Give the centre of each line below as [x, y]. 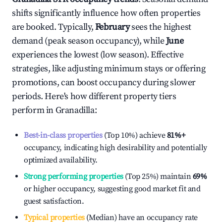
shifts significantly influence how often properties [106, 13]
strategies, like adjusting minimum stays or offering [109, 69]
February [112, 27]
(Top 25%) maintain [157, 176]
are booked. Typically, [54, 27]
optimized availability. [61, 160]
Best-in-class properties [63, 135]
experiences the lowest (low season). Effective [98, 55]
